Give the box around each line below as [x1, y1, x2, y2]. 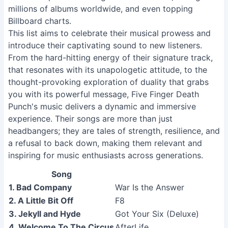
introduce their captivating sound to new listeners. [8, 40, 202, 50]
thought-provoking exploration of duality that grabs [8, 77, 209, 87]
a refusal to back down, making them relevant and [8, 138, 202, 148]
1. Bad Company [9, 182, 72, 192]
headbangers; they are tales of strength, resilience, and [8, 126, 220, 136]
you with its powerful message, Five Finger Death [8, 89, 199, 99]
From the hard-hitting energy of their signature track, [8, 52, 213, 63]
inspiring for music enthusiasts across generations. [8, 150, 203, 160]
